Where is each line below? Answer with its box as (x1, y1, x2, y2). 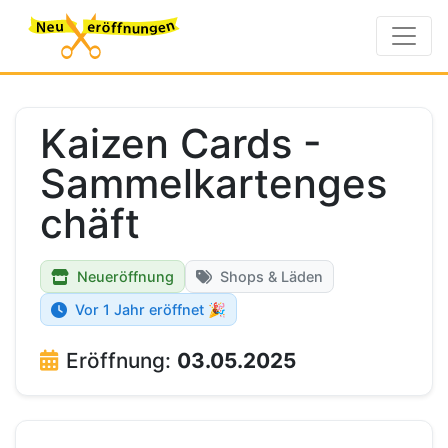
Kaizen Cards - (40, 119, 322, 168)
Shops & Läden (220, 268, 323, 285)
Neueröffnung (77, 268, 174, 285)
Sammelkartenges (40, 159, 387, 208)
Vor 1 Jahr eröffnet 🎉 (75, 301, 226, 318)
